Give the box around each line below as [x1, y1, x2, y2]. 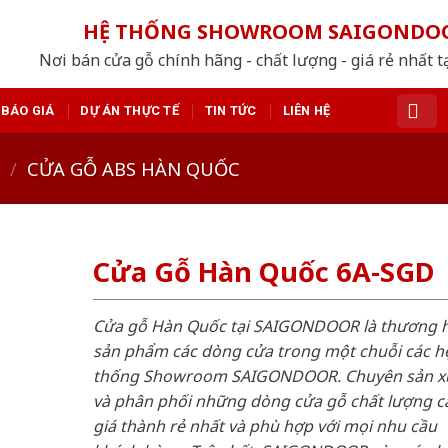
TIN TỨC [204, 102, 257, 118]
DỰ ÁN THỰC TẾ [80, 102, 179, 118]
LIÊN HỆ [282, 102, 331, 118]
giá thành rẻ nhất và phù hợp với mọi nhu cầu [92, 414, 437, 437]
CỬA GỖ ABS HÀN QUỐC [27, 155, 241, 181]
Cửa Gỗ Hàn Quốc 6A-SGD [92, 253, 434, 291]
